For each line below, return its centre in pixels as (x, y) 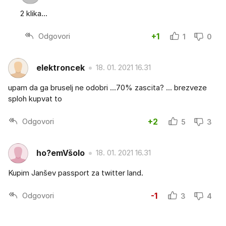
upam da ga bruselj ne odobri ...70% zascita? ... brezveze (107, 87)
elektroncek (61, 68)
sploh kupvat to (35, 98)
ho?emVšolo (61, 153)
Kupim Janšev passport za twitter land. (76, 173)
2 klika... (34, 13)
